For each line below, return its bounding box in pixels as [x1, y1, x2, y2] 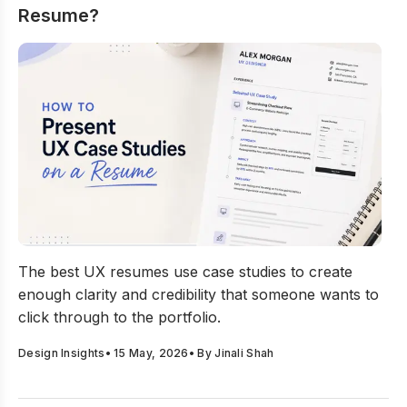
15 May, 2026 [114, 346, 189, 360]
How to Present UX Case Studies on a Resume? [17, 247, 349, 265]
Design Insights [18, 346, 105, 360]
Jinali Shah [214, 346, 274, 360]
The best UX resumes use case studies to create [18, 263, 352, 281]
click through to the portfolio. [18, 308, 221, 326]
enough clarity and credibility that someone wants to [18, 285, 379, 303]
